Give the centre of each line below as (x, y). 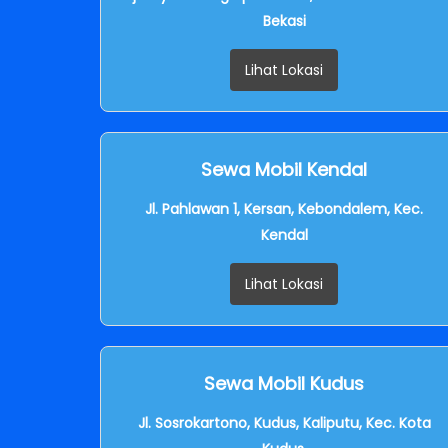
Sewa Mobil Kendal (284, 169)
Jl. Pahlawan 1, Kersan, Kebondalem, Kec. (284, 208)
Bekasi (284, 20)
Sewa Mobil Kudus (284, 383)
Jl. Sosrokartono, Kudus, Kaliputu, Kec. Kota (284, 422)
